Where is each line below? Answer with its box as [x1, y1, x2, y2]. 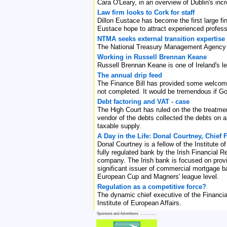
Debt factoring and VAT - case [97, 97, 190, 105]
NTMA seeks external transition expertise [97, 34, 225, 43]
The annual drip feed [97, 71, 162, 79]
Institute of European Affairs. [97, 199, 181, 207]
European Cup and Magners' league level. [97, 172, 219, 180]
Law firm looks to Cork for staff [97, 8, 195, 16]
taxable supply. [97, 122, 141, 130]
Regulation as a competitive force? [97, 182, 206, 191]
